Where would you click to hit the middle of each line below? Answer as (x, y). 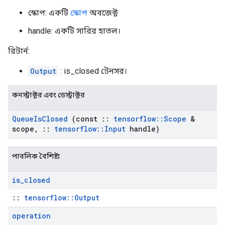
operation (31, 216)
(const (85, 119)
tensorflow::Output (62, 198)
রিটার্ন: (19, 51)
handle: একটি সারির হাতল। (74, 31)
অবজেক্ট (103, 13)
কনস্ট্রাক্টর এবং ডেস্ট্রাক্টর (48, 95)
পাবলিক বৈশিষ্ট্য (36, 156)
